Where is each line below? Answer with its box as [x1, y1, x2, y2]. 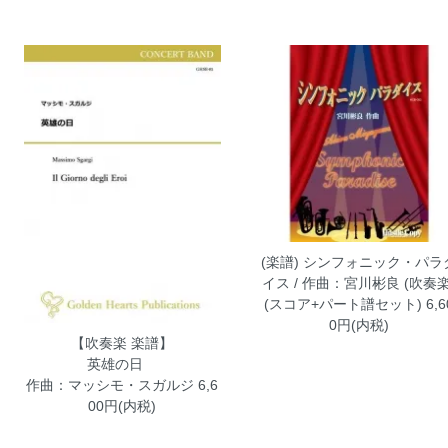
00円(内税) [88, 398, 157, 415]
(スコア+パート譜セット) [263, 295, 422, 312]
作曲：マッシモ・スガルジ [26, 377, 195, 394]
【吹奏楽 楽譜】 [71, 335, 174, 352]
